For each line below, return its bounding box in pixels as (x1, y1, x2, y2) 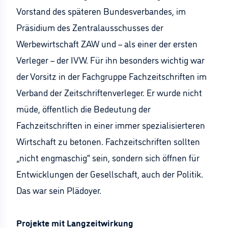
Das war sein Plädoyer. (16, 184, 101, 196)
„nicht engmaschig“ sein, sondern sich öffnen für (16, 151, 199, 163)
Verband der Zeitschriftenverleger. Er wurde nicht (16, 86, 202, 98)
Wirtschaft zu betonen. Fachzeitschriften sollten (16, 135, 200, 147)
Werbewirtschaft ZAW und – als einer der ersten (16, 37, 197, 49)
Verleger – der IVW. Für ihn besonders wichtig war (16, 53, 205, 66)
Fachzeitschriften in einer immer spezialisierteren (16, 119, 205, 131)
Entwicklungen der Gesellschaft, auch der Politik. (16, 167, 203, 180)
